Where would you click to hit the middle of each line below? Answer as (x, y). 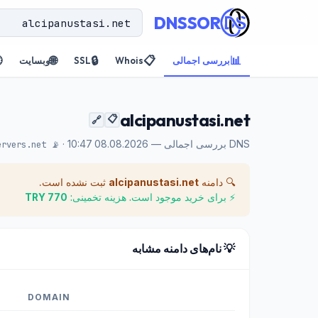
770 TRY (57, 197)
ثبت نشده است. (74, 182)
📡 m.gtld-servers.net (53, 144)
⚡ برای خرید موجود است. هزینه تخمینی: (152, 197)
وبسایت (34, 60)
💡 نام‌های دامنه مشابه (183, 248)
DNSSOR (187, 23)
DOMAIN (49, 297)
